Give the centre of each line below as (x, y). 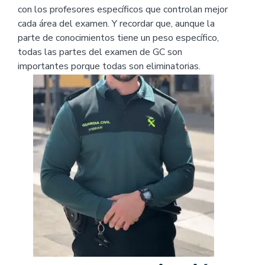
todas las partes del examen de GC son (100, 52)
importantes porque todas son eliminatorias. (109, 67)
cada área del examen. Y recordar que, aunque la (116, 24)
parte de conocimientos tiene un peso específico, (118, 38)
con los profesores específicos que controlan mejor (123, 10)
